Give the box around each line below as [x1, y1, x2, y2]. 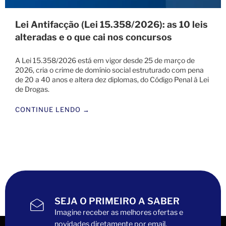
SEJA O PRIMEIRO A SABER [54, 196, 180, 207]
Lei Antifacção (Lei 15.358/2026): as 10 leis [15, 19, 208, 30]
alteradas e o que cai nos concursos [15, 32, 172, 43]
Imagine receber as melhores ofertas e [54, 208, 183, 217]
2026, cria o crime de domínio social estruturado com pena [15, 66, 204, 75]
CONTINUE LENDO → [15, 105, 90, 114]
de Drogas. [15, 85, 49, 94]
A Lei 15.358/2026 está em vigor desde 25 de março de [15, 56, 195, 65]
